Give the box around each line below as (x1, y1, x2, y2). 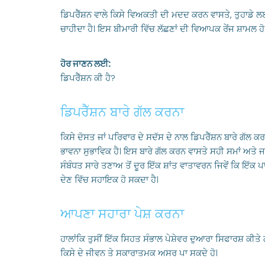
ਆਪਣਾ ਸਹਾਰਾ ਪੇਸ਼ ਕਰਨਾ (60, 205, 184, 223)
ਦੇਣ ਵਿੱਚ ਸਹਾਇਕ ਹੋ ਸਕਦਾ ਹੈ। (60, 173, 159, 186)
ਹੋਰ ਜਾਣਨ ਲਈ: (60, 57, 111, 70)
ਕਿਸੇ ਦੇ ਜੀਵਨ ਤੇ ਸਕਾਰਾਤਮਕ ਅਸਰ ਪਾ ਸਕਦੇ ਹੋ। (60, 247, 218, 259)
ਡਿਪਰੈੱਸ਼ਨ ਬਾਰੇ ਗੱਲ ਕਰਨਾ (60, 103, 184, 121)
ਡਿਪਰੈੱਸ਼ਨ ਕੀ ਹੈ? (60, 72, 115, 84)
